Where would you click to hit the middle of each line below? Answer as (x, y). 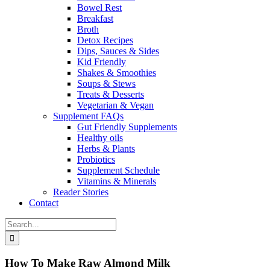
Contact (44, 203)
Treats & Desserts (111, 95)
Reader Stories (81, 192)
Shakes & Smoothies (117, 73)
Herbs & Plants (106, 149)
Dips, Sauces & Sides (118, 51)
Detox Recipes (105, 40)
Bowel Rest (99, 8)
